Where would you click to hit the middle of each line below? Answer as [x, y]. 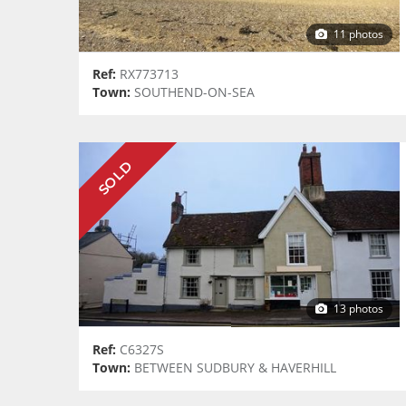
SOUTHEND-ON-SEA [193, 93]
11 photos [357, 34]
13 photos [357, 309]
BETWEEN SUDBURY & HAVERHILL [233, 367]
